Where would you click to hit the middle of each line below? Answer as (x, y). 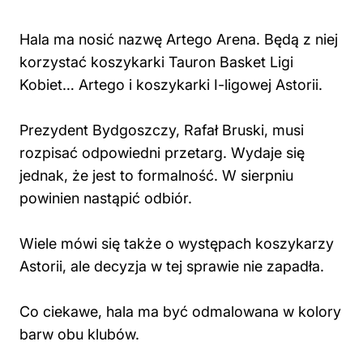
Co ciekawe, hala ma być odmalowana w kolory (180, 312)
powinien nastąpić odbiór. (106, 198)
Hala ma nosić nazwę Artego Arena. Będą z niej (179, 39)
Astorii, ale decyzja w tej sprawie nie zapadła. (174, 266)
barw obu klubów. (81, 334)
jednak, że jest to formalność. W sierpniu (156, 175)
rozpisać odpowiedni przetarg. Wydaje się (162, 153)
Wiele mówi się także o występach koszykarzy (177, 243)
